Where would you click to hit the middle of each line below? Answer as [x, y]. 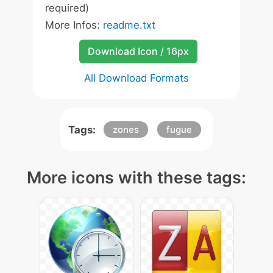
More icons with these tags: [136, 178]
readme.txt [129, 25]
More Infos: [74, 25]
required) [67, 8]
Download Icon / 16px [138, 51]
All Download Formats [136, 78]
